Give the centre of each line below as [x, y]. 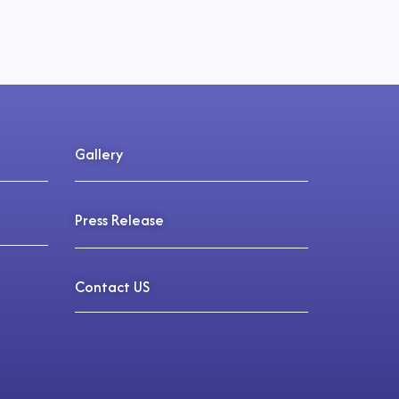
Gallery [98, 154]
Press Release [119, 220]
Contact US [112, 286]
